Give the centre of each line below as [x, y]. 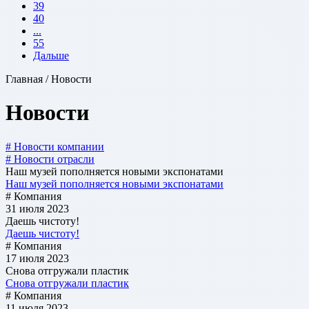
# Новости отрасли [50, 159]
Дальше [51, 55]
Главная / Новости [49, 79]
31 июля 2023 [37, 208]
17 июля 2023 [37, 258]
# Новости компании [55, 146]
